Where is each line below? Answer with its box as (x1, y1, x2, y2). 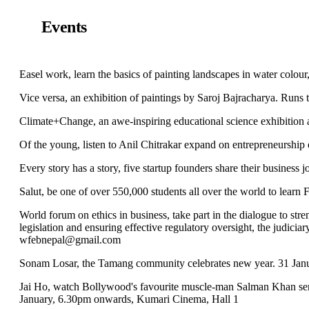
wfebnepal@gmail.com (19, 234, 121, 246)
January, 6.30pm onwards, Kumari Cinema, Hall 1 (19, 293, 239, 306)
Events (41, 17, 87, 36)
